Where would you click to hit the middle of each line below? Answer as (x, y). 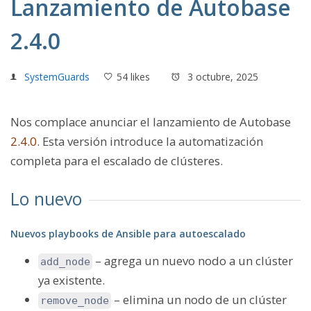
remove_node (75, 300)
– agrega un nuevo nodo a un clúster (193, 260)
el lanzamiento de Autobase (216, 122)
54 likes (133, 77)
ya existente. (72, 280)
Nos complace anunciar (75, 122)
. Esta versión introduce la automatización (150, 141)
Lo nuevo (46, 199)
